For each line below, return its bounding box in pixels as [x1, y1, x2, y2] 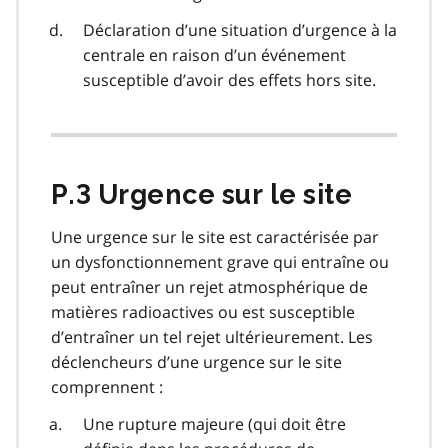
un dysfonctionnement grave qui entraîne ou [51, 251, 389, 274]
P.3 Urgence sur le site [51, 179, 353, 211]
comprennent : [51, 376, 163, 399]
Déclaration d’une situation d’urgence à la [83, 19, 397, 42]
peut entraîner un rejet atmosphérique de [51, 276, 368, 299]
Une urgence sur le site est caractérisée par [51, 226, 379, 249]
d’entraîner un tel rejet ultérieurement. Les [51, 326, 373, 349]
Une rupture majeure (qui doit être [83, 413, 346, 436]
